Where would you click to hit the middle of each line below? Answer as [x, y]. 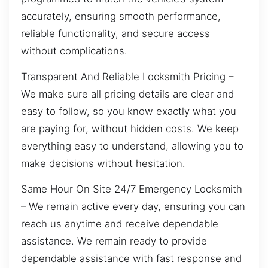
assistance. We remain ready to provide [114, 241]
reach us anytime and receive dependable [120, 224]
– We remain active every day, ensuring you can [133, 207]
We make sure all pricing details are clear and [127, 94]
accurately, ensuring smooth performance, [121, 16]
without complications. [74, 51]
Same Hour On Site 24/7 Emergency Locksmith [132, 189]
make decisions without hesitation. [103, 163]
